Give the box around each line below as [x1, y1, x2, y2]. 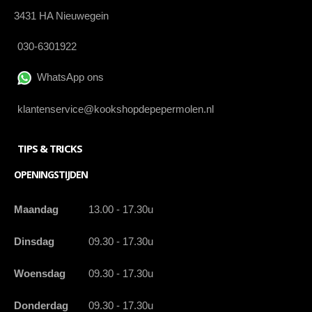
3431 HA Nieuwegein [14, 9, 109, 22]
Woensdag [14, 267, 65, 279]
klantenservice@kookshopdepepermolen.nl [17, 102, 214, 115]
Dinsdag [14, 235, 54, 247]
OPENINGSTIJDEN [14, 167, 88, 181]
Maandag [14, 203, 58, 215]
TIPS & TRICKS [17, 141, 82, 155]
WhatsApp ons [31, 70, 104, 83]
